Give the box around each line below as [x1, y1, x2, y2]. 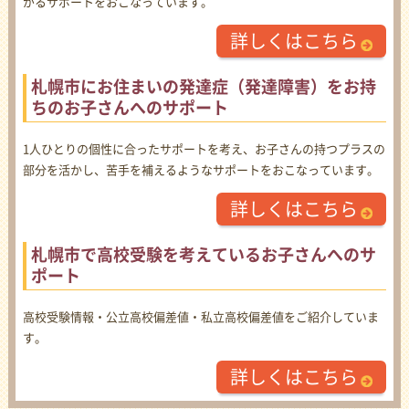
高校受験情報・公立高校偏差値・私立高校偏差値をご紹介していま [22, 311, 379, 324]
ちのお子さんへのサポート [30, 100, 228, 117]
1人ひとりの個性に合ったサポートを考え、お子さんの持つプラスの [22, 143, 385, 156]
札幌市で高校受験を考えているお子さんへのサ [30, 246, 376, 264]
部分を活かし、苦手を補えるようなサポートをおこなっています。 [22, 164, 379, 177]
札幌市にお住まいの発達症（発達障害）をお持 [30, 79, 376, 96]
